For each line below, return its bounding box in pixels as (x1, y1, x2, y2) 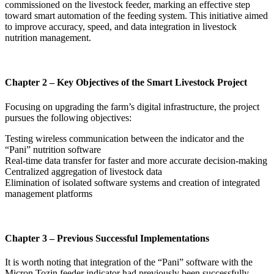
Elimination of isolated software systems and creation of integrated (5, 177, 260, 188)
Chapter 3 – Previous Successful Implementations (5, 232, 209, 243)
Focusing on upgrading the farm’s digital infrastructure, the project (5, 101, 259, 112)
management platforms (5, 188, 92, 199)
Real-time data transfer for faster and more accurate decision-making (5, 155, 267, 166)
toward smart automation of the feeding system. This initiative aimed (5, 10, 268, 21)
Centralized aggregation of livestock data (5, 166, 162, 177)
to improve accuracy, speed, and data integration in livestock (5, 21, 237, 32)
